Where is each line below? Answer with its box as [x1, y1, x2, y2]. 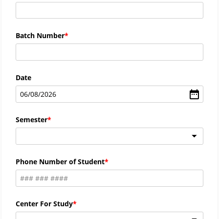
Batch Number [16, 31, 65, 41]
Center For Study [16, 198, 73, 208]
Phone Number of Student [16, 156, 105, 166]
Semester [16, 114, 47, 124]
